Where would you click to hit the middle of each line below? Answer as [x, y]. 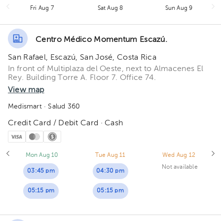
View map [26, 90]
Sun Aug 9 [179, 8]
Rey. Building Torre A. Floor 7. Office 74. [82, 78]
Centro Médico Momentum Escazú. [101, 40]
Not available [180, 167]
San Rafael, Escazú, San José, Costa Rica [82, 58]
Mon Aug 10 [42, 155]
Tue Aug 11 [110, 155]
